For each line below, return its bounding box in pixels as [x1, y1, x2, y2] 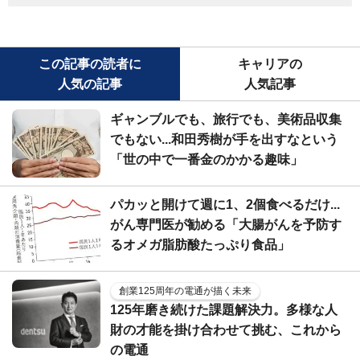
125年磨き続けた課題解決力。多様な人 [110, 302, 337, 317]
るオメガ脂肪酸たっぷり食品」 [110, 237, 290, 252]
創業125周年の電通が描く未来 [119, 284, 252, 297]
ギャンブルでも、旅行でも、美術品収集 [110, 112, 342, 126]
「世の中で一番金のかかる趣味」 [110, 152, 303, 166]
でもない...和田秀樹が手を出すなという [110, 132, 338, 146]
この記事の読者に [39, 56, 141, 71]
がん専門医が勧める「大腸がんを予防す [110, 217, 342, 231]
